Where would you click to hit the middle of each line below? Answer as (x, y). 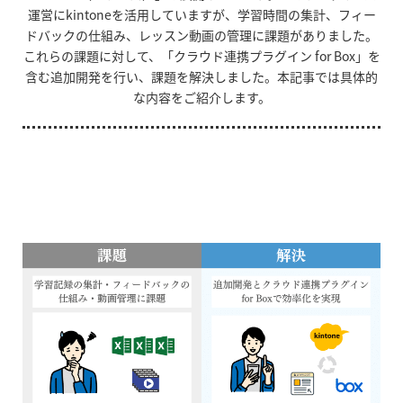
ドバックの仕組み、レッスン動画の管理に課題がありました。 (201, 35)
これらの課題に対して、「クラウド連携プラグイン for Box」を (201, 55)
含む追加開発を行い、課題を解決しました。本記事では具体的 (201, 76)
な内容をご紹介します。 (201, 97)
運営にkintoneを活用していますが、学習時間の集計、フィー (201, 14)
